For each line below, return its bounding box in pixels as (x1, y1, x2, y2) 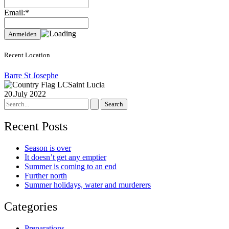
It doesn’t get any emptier (25, 153, 106, 162)
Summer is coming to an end (25, 162, 117, 171)
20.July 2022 (4, 89, 46, 98)
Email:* (4, 8, 29, 17)
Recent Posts (4, 120, 67, 133)
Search (4, 98, 26, 107)
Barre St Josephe (4, 71, 58, 80)
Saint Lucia (68, 80, 105, 89)
